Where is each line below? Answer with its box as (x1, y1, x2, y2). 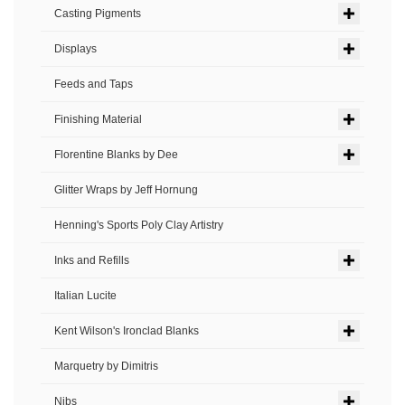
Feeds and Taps (54, 78, 133, 90)
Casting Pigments (54, 7, 141, 20)
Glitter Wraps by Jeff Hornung (54, 184, 198, 196)
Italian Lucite (54, 289, 117, 302)
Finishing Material (54, 113, 142, 126)
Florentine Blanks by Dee (54, 148, 178, 161)
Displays (54, 42, 97, 55)
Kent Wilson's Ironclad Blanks (54, 325, 199, 337)
